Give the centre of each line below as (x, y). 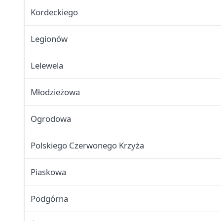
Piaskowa (48, 172)
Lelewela (47, 66)
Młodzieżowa (55, 92)
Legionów (49, 39)
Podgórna (49, 199)
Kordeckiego (54, 12)
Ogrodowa (51, 119)
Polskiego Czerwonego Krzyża (87, 146)
